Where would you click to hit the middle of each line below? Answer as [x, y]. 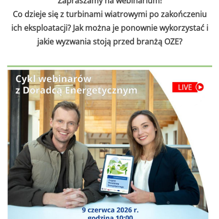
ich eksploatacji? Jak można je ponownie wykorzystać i [109, 28]
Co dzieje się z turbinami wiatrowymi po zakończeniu [109, 14]
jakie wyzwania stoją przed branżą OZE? [109, 41]
